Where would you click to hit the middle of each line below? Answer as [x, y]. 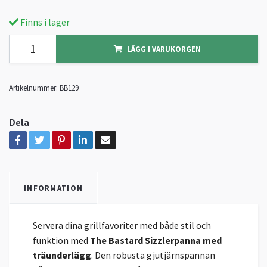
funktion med [61, 240]
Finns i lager [44, 22]
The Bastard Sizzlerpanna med [156, 240]
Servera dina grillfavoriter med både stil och [122, 225]
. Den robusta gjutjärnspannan [153, 255]
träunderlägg [62, 255]
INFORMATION [54, 187]
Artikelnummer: [33, 87]
